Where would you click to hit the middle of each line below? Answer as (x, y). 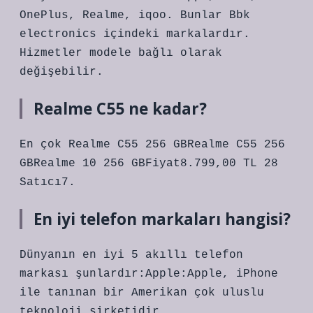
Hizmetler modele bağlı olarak (121, 53)
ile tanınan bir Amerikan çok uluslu (142, 293)
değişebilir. (61, 72)
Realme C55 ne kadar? (120, 109)
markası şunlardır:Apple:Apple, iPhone (149, 274)
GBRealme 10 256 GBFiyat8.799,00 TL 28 (149, 163)
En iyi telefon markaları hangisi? (162, 219)
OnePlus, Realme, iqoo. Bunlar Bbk (135, 15)
